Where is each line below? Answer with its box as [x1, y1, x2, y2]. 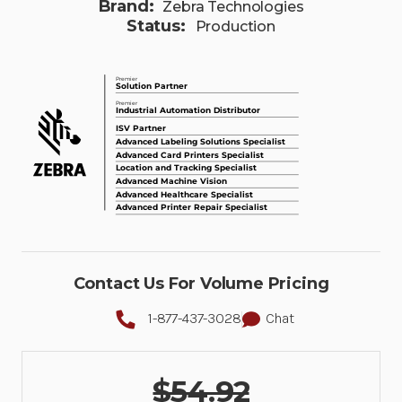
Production [195, 18, 275, 35]
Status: [127, 16, 190, 36]
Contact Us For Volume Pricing [73, 274, 329, 294]
